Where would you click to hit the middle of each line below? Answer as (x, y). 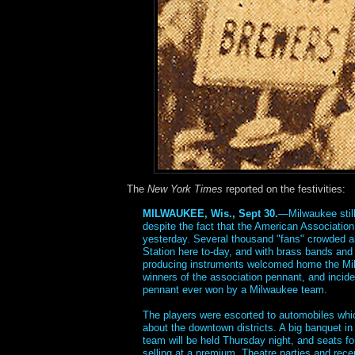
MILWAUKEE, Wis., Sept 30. (210, 214)
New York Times (185, 189)
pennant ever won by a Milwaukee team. (235, 290)
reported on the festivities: (284, 189)
